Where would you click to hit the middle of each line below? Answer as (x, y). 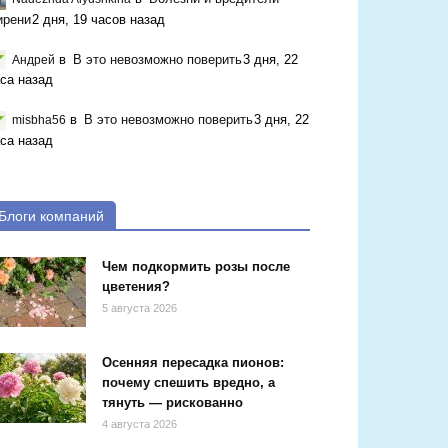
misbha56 (39, 120)
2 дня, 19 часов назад (98, 19)
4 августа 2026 (139, 423)
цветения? (136, 286)
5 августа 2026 (139, 307)
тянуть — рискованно (172, 402)
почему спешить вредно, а (188, 382)
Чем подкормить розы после (196, 266)
